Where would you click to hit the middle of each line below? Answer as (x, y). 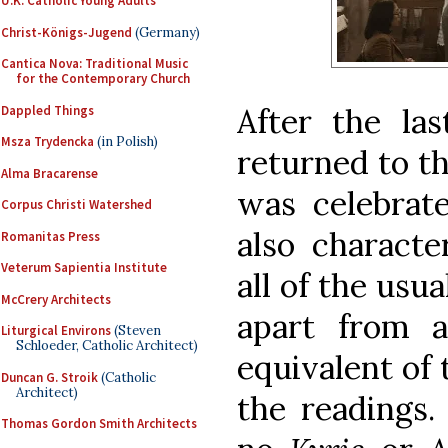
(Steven (136, 330)
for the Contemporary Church (103, 78)
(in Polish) (126, 141)
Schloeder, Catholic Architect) (107, 345)
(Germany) (166, 32)
